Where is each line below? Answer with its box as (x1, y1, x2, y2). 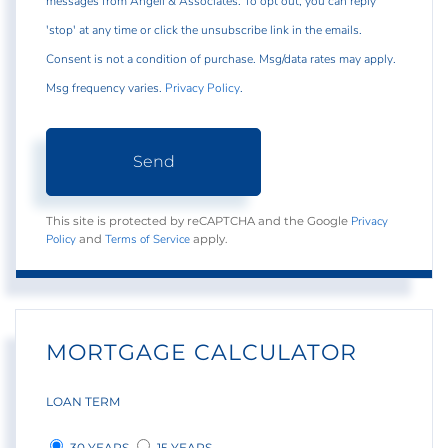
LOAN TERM (46, 394, 120, 410)
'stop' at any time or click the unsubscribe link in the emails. (46, 22, 362, 39)
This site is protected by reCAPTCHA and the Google (46, 214, 351, 229)
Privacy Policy (165, 80, 240, 97)
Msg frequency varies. (46, 80, 165, 97)
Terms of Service (105, 231, 190, 248)
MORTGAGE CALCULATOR (46, 339, 357, 367)
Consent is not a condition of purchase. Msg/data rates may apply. (46, 51, 396, 68)
